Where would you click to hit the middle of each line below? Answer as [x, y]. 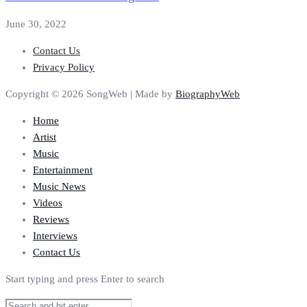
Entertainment [63, 170]
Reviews [51, 220]
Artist [45, 137]
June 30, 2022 [36, 24]
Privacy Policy [64, 67]
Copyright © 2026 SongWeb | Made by [90, 94]
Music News [59, 187]
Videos [48, 203]
